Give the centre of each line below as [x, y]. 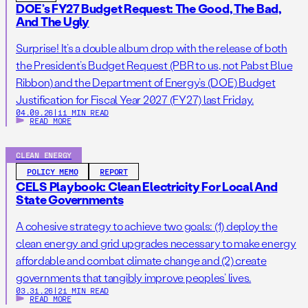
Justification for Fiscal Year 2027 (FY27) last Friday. [135, 100]
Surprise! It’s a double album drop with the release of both [152, 48]
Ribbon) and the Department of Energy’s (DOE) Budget [146, 82]
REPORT [114, 172]
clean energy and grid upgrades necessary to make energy [156, 243]
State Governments [70, 200]
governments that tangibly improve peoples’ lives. [134, 278]
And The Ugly [53, 22]
